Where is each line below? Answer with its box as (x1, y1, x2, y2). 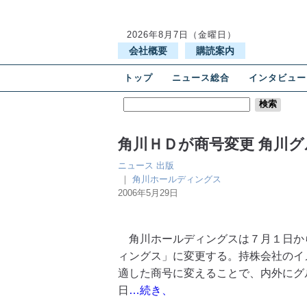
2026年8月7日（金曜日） (127, 29, 236, 40)
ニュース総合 (172, 73, 230, 83)
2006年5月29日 (118, 188, 178, 198)
